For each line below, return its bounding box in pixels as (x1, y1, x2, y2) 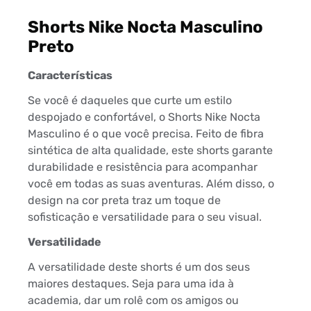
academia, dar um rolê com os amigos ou (28, 294, 239, 308)
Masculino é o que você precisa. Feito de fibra (28, 127, 264, 141)
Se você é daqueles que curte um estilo (28, 94, 232, 108)
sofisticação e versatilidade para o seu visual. (28, 210, 262, 224)
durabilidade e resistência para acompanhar (28, 160, 258, 174)
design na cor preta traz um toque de (28, 194, 221, 208)
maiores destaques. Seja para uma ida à (28, 277, 234, 291)
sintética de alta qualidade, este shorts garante (28, 144, 273, 158)
